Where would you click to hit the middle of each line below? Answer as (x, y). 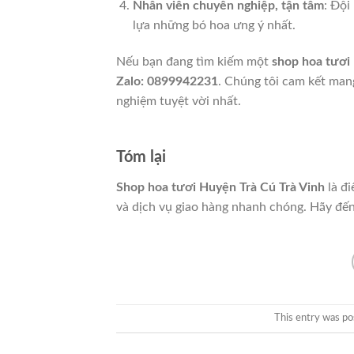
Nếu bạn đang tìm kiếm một (194, 62)
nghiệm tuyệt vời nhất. (179, 102)
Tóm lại (141, 157)
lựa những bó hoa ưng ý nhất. (214, 26)
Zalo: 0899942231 (167, 82)
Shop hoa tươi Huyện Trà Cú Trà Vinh (220, 187)
